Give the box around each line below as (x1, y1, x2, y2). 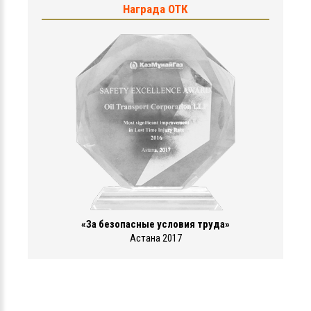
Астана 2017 (129, 231, 182, 244)
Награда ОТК (123, 1, 188, 16)
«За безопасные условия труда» (81, 217, 230, 230)
